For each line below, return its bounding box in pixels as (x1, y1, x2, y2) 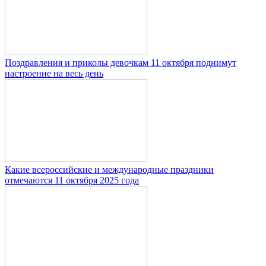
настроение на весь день (5, 68, 103, 79)
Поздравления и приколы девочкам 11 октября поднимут (5, 58, 236, 68)
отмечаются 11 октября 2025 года (5, 175, 139, 186)
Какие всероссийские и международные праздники (5, 164, 214, 175)
